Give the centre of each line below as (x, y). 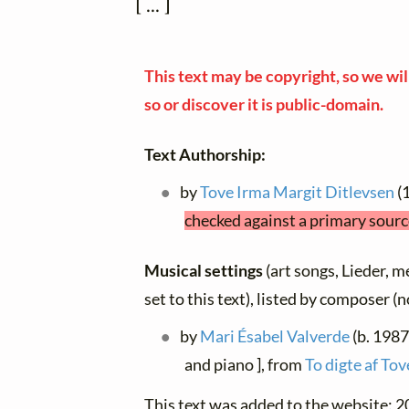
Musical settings (205, 271)
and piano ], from (245, 365)
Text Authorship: (205, 155)
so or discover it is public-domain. (264, 105)
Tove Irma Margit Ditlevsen (298, 193)
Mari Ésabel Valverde (275, 337)
